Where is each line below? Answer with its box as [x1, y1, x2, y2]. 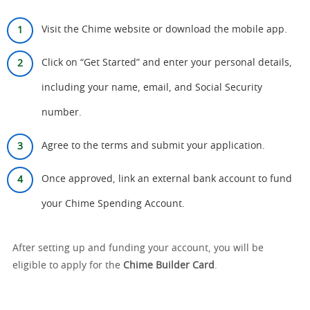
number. [42, 108, 82, 118]
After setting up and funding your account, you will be [12, 244, 264, 253]
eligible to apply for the [12, 261, 123, 271]
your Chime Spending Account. [42, 199, 185, 209]
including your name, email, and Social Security [42, 83, 262, 93]
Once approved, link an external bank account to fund [42, 174, 292, 184]
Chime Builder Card [123, 261, 215, 271]
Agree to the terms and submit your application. [42, 141, 265, 151]
